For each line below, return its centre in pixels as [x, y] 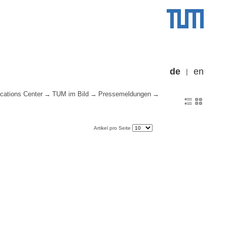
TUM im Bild [71, 94]
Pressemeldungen [125, 94]
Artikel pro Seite [113, 128]
